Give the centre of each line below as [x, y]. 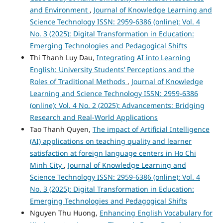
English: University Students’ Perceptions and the [112, 69]
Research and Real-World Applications [94, 117]
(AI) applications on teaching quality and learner [111, 141]
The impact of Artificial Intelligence [151, 129]
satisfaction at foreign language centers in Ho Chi [113, 153]
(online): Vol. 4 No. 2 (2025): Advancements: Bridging [117, 105]
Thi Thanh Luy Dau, [63, 57]
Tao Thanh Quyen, [61, 129]
